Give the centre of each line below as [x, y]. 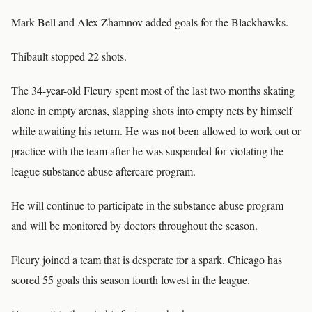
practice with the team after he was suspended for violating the [147, 151]
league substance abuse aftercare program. [103, 171]
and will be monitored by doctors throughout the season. [134, 225]
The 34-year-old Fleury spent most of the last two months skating [153, 90]
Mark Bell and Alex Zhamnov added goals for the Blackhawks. [150, 22]
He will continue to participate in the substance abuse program [147, 205]
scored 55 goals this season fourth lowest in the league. [131, 280]
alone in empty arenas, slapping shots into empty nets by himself [152, 110]
